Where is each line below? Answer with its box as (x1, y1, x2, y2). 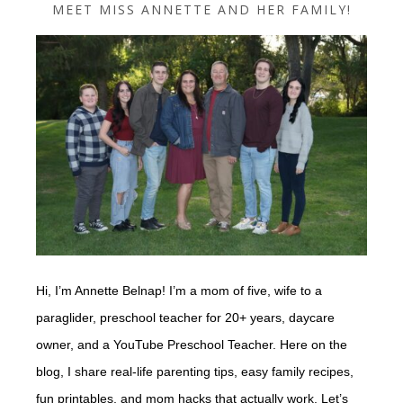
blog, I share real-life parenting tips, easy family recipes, (36, 363, 354, 379)
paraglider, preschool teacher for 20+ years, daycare (36, 309, 335, 325)
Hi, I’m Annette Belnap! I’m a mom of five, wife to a (36, 282, 322, 298)
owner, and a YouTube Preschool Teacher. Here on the (36, 336, 347, 352)
